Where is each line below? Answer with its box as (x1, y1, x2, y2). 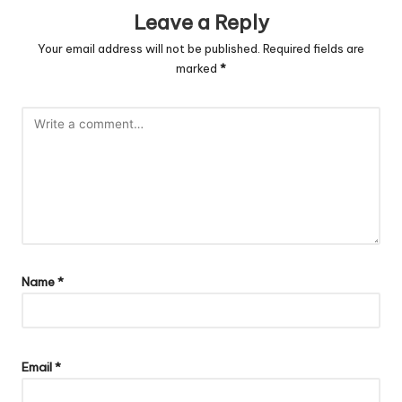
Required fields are (263, 41, 364, 57)
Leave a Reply (133, 10, 269, 36)
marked (176, 61, 220, 76)
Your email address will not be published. (38, 41, 260, 57)
